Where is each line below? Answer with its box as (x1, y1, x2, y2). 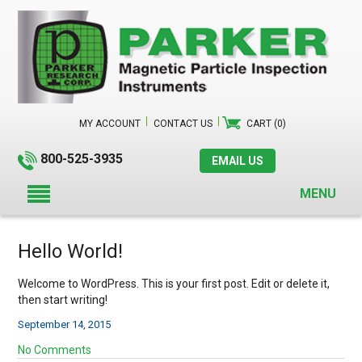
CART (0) (246, 117, 286, 129)
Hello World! (18, 239, 124, 263)
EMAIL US (212, 154, 263, 167)
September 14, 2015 (18, 318, 112, 330)
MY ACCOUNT (79, 117, 141, 129)
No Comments (18, 343, 92, 356)
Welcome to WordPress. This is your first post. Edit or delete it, (18, 276, 330, 290)
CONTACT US (154, 117, 213, 129)
